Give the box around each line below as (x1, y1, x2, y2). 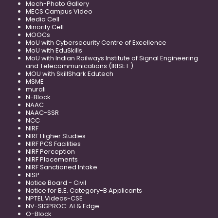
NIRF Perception (26, 146, 75, 156)
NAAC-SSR (26, 108, 59, 117)
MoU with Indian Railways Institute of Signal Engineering (26, 53, 198, 63)
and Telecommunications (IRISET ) (26, 61, 133, 71)
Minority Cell (26, 22, 64, 32)
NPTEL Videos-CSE (26, 193, 83, 203)
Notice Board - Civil (26, 178, 86, 187)
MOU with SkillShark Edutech (26, 69, 113, 78)
